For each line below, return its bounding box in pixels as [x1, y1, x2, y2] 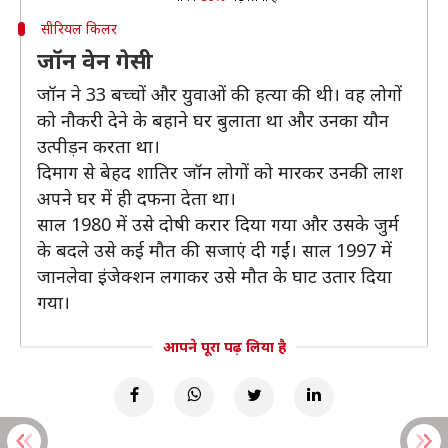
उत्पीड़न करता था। [37, 134, 160, 158]
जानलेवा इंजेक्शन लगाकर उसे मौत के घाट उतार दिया [37, 264, 392, 288]
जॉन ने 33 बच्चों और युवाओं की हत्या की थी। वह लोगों [37, 82, 402, 106]
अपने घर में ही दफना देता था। [37, 186, 236, 210]
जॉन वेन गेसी [37, 45, 153, 75]
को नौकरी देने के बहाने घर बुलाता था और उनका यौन [37, 108, 389, 132]
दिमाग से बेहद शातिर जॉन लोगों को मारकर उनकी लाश [37, 160, 403, 184]
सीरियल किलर [40, 19, 117, 38]
